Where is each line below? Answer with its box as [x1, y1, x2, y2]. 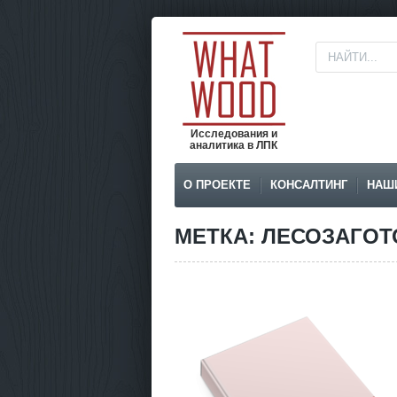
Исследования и [190, 128, 277, 140]
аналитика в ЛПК [190, 139, 277, 152]
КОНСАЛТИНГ [269, 178, 347, 191]
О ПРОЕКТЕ [183, 178, 251, 191]
